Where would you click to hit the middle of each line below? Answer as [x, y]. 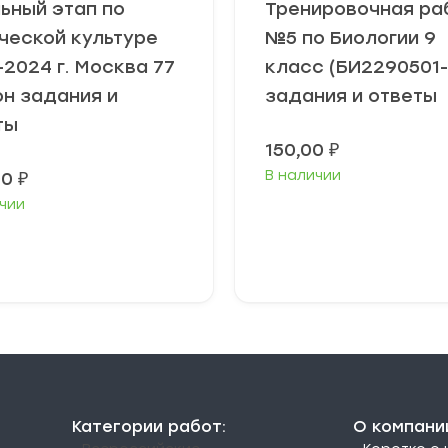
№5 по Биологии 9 [350, 38]
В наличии [303, 175]
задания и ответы [351, 96]
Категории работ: [149, 426]
